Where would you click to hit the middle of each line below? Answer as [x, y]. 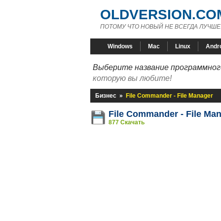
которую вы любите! [132, 78]
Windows [120, 46]
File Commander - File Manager [169, 96]
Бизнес [106, 96]
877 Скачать [127, 122]
